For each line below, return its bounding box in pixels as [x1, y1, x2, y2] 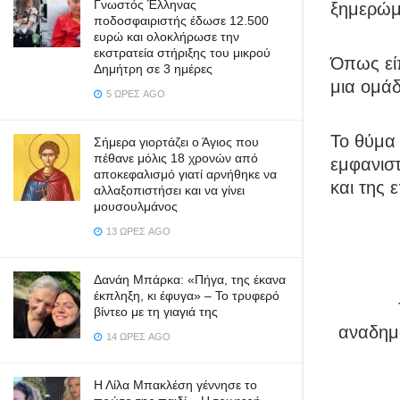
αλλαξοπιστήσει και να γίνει [94, 183, 245, 197]
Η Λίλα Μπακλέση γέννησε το [94, 378, 257, 392]
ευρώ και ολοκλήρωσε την [94, 29, 239, 44]
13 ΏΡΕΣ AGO [104, 226, 171, 237]
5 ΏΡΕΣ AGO [104, 88, 165, 99]
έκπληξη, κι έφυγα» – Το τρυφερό [94, 288, 279, 303]
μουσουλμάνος [94, 199, 178, 213]
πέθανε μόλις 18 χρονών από [94, 151, 258, 165]
